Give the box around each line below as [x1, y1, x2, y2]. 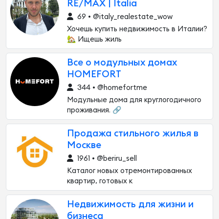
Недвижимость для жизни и [67, 199, 194, 209]
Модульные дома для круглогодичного [67, 96, 201, 104]
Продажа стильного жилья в [67, 129, 198, 138]
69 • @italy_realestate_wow [75, 13, 173, 21]
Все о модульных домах [67, 58, 177, 67]
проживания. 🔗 [67, 106, 121, 114]
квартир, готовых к [67, 177, 132, 185]
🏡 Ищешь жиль [67, 35, 122, 43]
